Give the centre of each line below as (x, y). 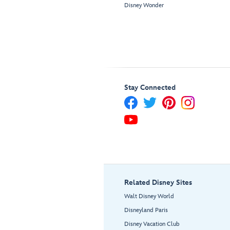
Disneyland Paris (146, 210)
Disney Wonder (144, 6)
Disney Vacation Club (152, 224)
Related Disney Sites (158, 183)
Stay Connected (150, 88)
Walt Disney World (149, 197)
